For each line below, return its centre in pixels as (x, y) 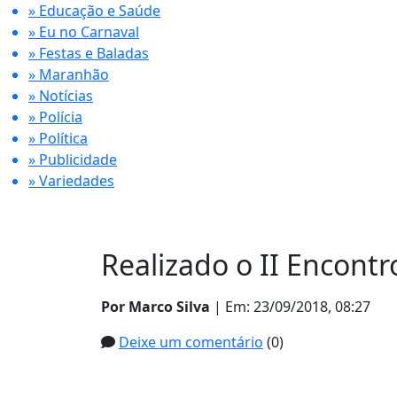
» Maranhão (69, 74)
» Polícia (55, 117)
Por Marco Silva (156, 307)
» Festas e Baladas (89, 53)
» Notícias (61, 96)
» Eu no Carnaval (84, 32)
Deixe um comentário (191, 342)
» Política (58, 138)
